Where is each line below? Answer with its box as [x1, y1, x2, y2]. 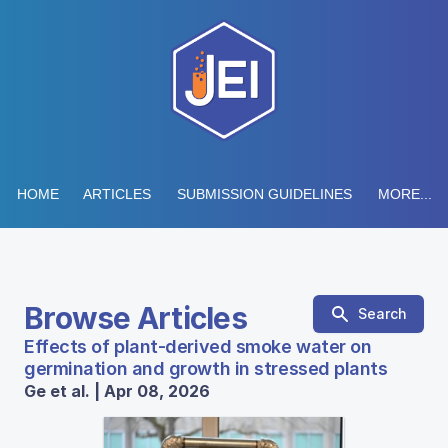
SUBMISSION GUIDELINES [176, 186, 352, 202]
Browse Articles [24, 300, 247, 336]
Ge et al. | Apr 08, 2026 [24, 381, 210, 401]
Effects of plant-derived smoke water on [24, 336, 372, 357]
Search [358, 305, 407, 322]
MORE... [377, 186, 432, 202]
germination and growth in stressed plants [24, 358, 388, 379]
